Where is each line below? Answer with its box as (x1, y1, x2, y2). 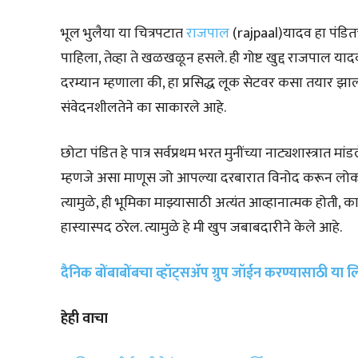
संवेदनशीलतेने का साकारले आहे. (61, 95, 226, 120)
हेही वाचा (61, 306, 108, 331)
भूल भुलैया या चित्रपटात (61, 21, 186, 46)
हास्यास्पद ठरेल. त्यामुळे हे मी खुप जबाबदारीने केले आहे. (61, 215, 342, 240)
